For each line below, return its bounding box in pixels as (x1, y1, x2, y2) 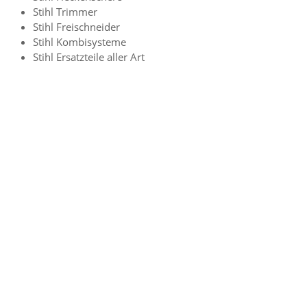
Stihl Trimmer (33, 4, 97, 19)
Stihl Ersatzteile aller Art (33, 49, 145, 64)
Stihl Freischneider (33, 19, 120, 34)
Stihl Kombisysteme (33, 34, 126, 49)
